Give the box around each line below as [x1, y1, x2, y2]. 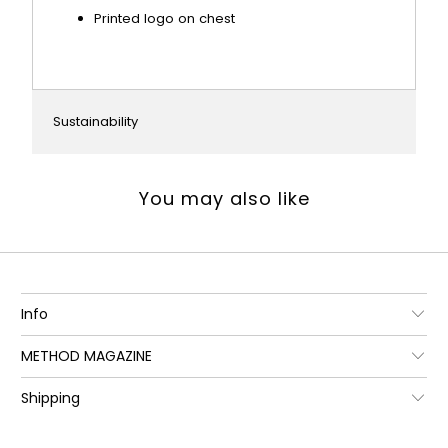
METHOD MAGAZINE [21, 345, 153, 366]
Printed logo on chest [94, 8, 236, 28]
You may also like [138, 185, 310, 211]
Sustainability [53, 112, 139, 132]
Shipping [21, 387, 81, 408]
